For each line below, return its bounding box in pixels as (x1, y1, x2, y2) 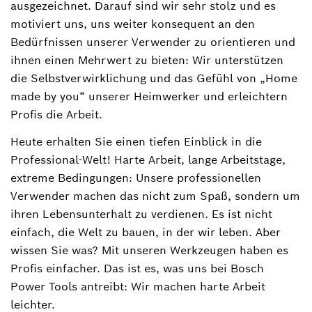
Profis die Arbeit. (10, 107, 102, 122)
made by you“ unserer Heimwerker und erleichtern (10, 88, 288, 104)
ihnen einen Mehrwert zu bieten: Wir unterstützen (10, 52, 283, 68)
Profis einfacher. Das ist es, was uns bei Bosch (10, 260, 264, 276)
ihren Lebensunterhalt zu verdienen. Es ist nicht (10, 206, 272, 221)
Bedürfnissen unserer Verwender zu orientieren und (10, 34, 295, 49)
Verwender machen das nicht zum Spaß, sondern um (10, 188, 300, 203)
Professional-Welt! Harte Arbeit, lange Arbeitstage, (10, 152, 286, 167)
